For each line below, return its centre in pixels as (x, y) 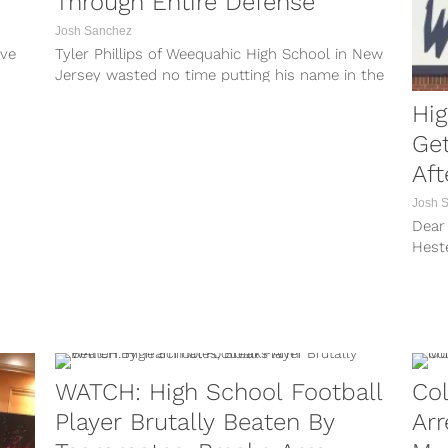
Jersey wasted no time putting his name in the (220, 74)
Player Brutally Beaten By (195, 421)
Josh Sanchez (94, 30)
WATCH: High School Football (219, 391)
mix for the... (99, 95)
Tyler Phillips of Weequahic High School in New (219, 53)
